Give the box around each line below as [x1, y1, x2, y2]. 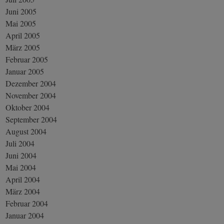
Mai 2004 [5, 161, 36, 172]
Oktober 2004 [5, 101, 50, 112]
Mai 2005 [5, 17, 36, 28]
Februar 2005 [5, 53, 48, 64]
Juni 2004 [5, 149, 37, 160]
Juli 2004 [5, 137, 35, 148]
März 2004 [5, 185, 40, 196]
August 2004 [5, 125, 47, 136]
